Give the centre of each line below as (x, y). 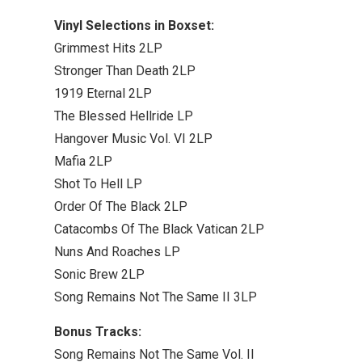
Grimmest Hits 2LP (108, 48)
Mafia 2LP (83, 162)
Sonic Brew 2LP (99, 275)
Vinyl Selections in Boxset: (134, 26)
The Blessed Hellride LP (124, 116)
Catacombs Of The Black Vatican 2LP (159, 229)
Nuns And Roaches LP (117, 252)
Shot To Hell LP (98, 184)
